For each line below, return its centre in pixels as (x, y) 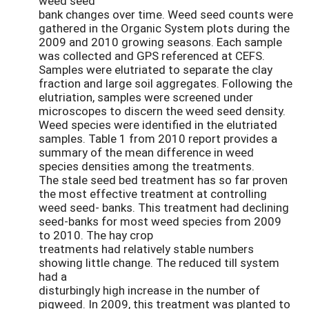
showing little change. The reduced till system (159, 262)
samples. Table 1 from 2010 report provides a (158, 138)
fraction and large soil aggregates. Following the (166, 83)
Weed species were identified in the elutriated (158, 124)
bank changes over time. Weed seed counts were (166, 14)
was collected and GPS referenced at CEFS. (152, 55)
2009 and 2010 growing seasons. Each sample (160, 41)
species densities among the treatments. (147, 166)
